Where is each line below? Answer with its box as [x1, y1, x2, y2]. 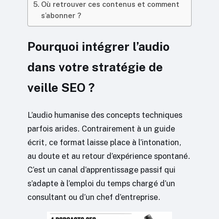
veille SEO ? [27, 80, 95, 95]
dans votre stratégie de [27, 60, 163, 74]
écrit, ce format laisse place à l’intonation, [27, 137, 181, 147]
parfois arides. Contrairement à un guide [27, 123, 175, 133]
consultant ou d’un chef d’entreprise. [27, 192, 160, 202]
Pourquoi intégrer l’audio [27, 39, 170, 54]
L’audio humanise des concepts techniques [27, 109, 182, 120]
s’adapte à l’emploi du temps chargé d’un [27, 178, 175, 188]
